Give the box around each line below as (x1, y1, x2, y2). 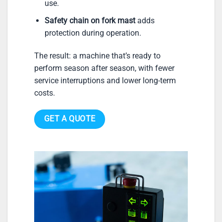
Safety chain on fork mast (44, 16, 135, 26)
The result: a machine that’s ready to (34, 51, 161, 60)
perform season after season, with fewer (34, 63, 174, 73)
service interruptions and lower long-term (34, 75, 176, 85)
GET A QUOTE (44, 114, 96, 123)
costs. (34, 88, 55, 98)
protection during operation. (44, 28, 141, 38)
